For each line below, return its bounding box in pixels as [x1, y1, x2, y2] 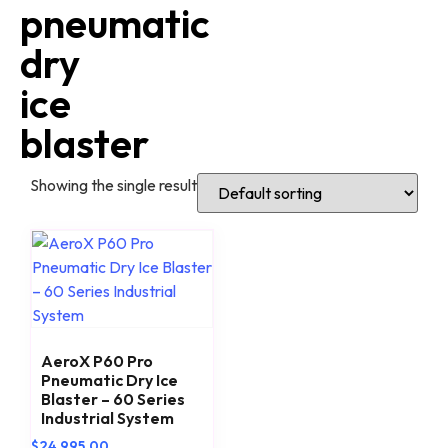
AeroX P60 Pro [41, 351, 153, 372]
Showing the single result [30, 175, 197, 196]
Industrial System [41, 408, 174, 429]
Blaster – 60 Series [41, 389, 185, 410]
